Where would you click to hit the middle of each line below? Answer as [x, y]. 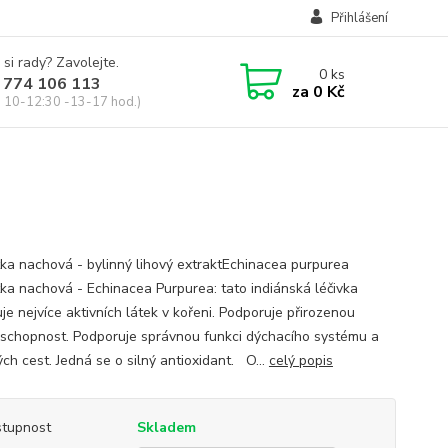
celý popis [300, 360]
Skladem [166, 427]
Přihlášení [359, 18]
